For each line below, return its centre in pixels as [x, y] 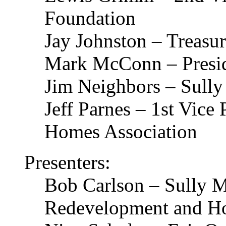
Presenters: [67, 162]
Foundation [90, 18]
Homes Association [121, 131]
